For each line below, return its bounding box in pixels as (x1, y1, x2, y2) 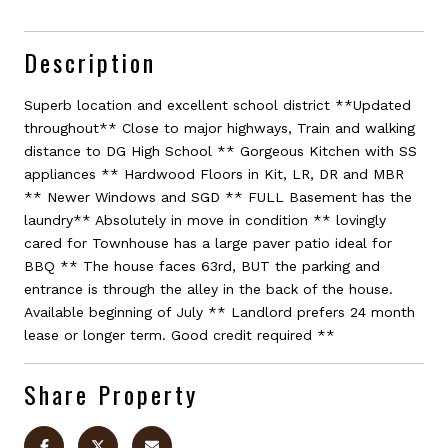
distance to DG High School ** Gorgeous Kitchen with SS (24, 142, 417, 159)
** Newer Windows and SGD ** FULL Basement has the (24, 188, 412, 205)
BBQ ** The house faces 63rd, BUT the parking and (24, 257, 380, 274)
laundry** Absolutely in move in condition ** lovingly (24, 211, 386, 228)
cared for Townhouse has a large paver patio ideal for (24, 234, 392, 251)
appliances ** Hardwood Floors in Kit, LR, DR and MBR (24, 165, 404, 182)
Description (24, 43, 156, 80)
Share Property (24, 375, 198, 412)
